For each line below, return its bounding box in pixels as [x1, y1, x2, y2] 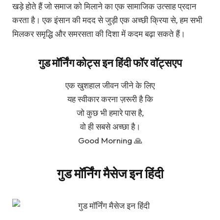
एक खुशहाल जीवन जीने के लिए [65, 80, 155, 91]
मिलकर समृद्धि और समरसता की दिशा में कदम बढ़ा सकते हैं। [12, 28, 185, 39]
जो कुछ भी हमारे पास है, [76, 108, 144, 118]
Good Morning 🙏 [78, 135, 142, 146]
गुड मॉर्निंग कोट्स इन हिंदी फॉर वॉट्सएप [38, 56, 182, 70]
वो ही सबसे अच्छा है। [80, 121, 140, 132]
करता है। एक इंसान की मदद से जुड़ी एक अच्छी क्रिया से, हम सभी [12, 14, 202, 25]
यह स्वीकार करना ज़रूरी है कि [67, 94, 153, 105]
